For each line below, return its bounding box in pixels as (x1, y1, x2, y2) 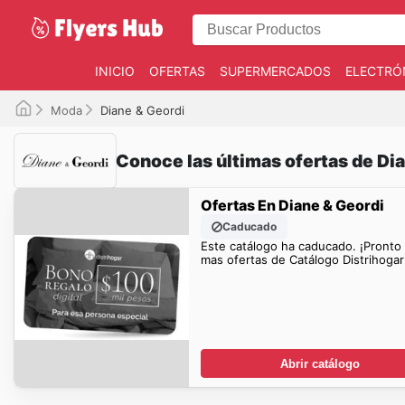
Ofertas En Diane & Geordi (200, 195, 384, 214)
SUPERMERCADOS (219, 63, 331, 79)
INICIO (94, 63, 135, 79)
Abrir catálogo (279, 356, 360, 371)
